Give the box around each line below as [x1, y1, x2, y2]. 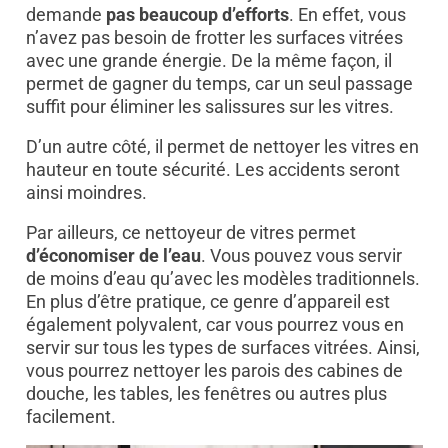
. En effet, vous [288, 4, 406, 26]
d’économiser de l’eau [25, 245, 201, 267]
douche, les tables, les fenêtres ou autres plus [25, 383, 387, 405]
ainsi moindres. [25, 182, 147, 204]
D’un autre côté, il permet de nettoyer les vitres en [25, 136, 419, 158]
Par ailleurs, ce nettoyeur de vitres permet [25, 222, 356, 244]
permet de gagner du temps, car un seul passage [25, 73, 413, 95]
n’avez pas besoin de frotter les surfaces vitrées [25, 27, 403, 49]
